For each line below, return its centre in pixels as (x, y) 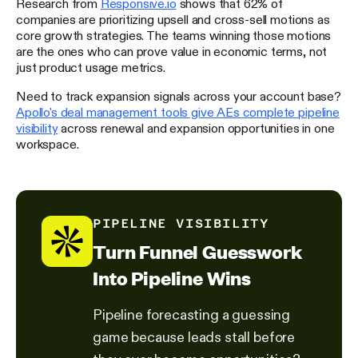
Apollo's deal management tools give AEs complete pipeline (178, 112)
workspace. (48, 144)
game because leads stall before (194, 338)
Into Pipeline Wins (172, 278)
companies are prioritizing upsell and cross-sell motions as (173, 20)
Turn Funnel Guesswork (197, 252)
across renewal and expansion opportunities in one (196, 128)
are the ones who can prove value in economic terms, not (172, 52)
